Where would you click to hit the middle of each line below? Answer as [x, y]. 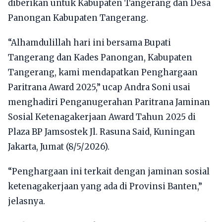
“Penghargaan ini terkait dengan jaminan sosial [109, 172]
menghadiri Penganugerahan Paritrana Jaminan [109, 102]
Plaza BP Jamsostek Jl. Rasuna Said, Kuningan [102, 132]
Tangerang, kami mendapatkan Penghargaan [103, 73]
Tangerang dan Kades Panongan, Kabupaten [100, 58]
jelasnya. [27, 201]
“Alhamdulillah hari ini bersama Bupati [89, 43]
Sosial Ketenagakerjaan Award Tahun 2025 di [102, 117]
